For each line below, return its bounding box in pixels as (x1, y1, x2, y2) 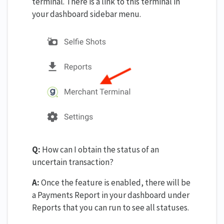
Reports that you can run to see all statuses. (32, 201, 189, 213)
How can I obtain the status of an (40, 143, 159, 155)
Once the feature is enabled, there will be (39, 176, 190, 188)
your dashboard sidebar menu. (32, 8, 141, 19)
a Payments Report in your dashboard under (32, 189, 189, 200)
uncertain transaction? (32, 156, 113, 167)
